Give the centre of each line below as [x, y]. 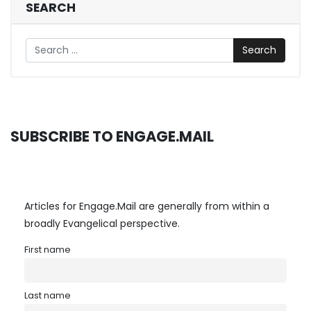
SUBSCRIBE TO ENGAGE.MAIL [112, 136]
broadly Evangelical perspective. [102, 223]
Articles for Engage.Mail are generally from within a [147, 206]
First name [48, 249]
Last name [48, 295]
